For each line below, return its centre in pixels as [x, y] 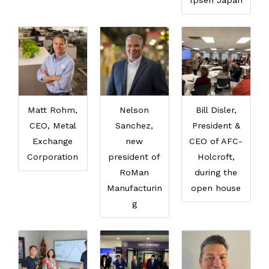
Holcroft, [216, 157]
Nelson [134, 110]
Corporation [53, 157]
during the [216, 173]
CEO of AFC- [216, 141]
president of [134, 157]
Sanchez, [134, 126]
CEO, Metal [53, 126]
